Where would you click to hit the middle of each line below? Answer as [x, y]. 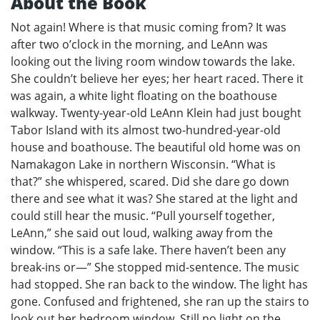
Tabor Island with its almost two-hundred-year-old [146, 130]
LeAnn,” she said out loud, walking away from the [142, 232]
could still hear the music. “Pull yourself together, [143, 215]
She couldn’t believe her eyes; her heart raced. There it [157, 78]
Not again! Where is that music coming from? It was [149, 27]
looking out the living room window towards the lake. [153, 61]
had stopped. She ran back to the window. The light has [159, 284]
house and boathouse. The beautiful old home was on [156, 147]
